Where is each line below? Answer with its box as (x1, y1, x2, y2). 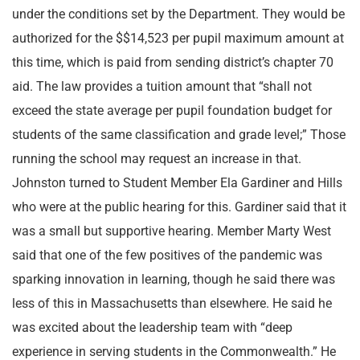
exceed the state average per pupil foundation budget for (12, 103, 332, 118)
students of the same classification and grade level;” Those (12, 127, 346, 142)
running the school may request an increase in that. (12, 151, 301, 166)
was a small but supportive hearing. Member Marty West (12, 223, 331, 239)
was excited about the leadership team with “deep (12, 320, 292, 335)
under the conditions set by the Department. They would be (12, 6, 345, 22)
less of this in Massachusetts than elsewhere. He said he (12, 296, 332, 311)
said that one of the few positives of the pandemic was (12, 247, 322, 263)
